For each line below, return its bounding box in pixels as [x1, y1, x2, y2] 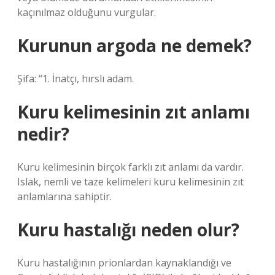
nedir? [17, 122, 69, 145]
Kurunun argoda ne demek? [17, 34, 252, 57]
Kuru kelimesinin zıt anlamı [17, 100, 250, 123]
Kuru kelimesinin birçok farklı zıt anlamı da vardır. [17, 160, 244, 174]
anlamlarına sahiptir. [17, 190, 112, 203]
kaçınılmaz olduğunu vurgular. [17, 6, 156, 19]
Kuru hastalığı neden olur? [17, 218, 239, 241]
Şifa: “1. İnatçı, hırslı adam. [17, 72, 134, 85]
